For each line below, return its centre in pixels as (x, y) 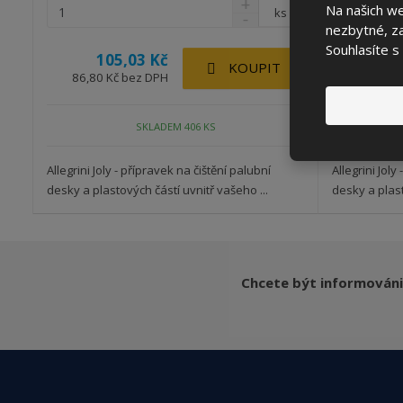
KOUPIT (254, 67)
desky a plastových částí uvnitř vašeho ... (158, 189)
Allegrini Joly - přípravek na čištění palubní (159, 170)
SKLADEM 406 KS (175, 127)
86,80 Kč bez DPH (121, 78)
